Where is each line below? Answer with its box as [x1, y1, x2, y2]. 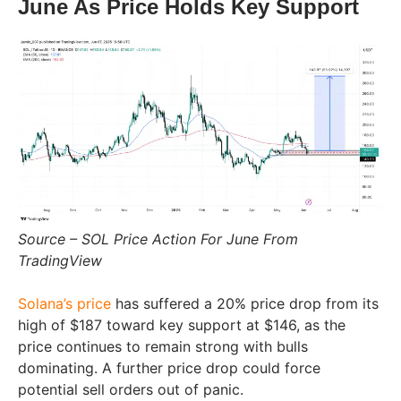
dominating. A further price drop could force [18, 359, 320, 378]
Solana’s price [18, 294, 111, 313]
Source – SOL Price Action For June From [18, 230, 298, 249]
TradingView [18, 252, 102, 270]
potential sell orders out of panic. [18, 380, 248, 399]
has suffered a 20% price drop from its [111, 294, 379, 313]
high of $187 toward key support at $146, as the [18, 316, 346, 335]
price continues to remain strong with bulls [18, 337, 308, 356]
